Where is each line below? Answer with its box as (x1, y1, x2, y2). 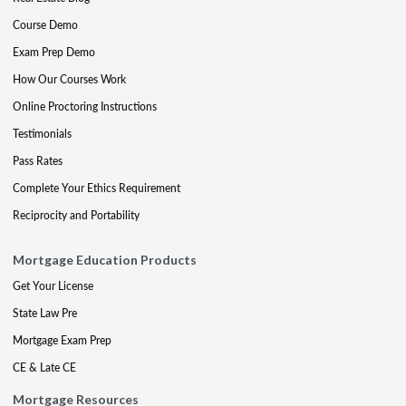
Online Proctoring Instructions (13, 98, 157, 114)
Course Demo (13, 16, 78, 33)
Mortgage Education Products (13, 251, 197, 267)
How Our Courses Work (13, 71, 126, 87)
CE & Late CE (13, 359, 76, 375)
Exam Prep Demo (13, 43, 95, 60)
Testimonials (13, 125, 72, 141)
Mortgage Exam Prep (13, 332, 111, 348)
